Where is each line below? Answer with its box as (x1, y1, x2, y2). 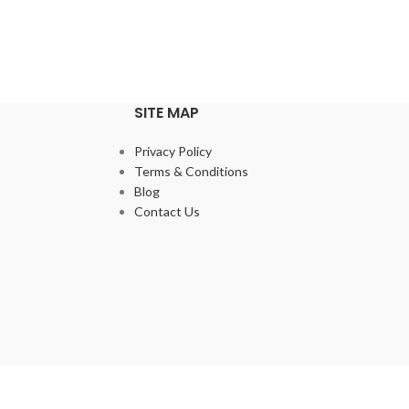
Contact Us (134, 203, 201, 219)
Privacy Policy (134, 142, 213, 159)
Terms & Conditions (134, 163, 249, 179)
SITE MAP (134, 101, 200, 123)
